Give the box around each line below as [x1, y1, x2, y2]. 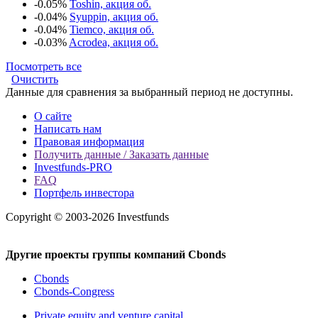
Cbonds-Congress [34, 285, 114, 297]
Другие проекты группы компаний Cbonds [6, 248, 226, 261]
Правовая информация [34, 135, 144, 148]
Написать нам [34, 122, 102, 135]
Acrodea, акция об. [69, 35, 158, 48]
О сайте [34, 109, 72, 122]
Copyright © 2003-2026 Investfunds [6, 210, 169, 223]
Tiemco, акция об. [70, 23, 154, 35]
